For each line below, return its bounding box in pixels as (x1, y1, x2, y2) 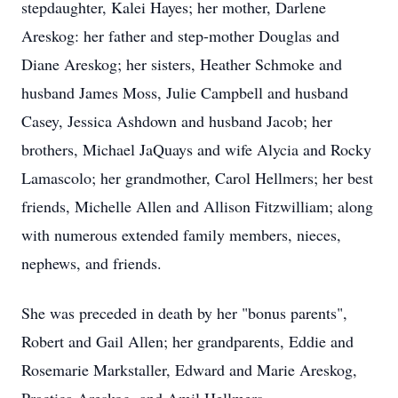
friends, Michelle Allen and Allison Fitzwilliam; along (21, 195, 373, 217)
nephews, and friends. (21, 252, 162, 274)
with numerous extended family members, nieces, (21, 224, 341, 245)
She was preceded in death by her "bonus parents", (21, 302, 347, 323)
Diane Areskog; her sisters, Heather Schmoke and (21, 53, 342, 75)
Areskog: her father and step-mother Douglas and (21, 25, 339, 46)
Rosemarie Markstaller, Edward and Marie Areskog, (21, 359, 357, 380)
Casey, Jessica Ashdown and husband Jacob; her (21, 110, 332, 131)
